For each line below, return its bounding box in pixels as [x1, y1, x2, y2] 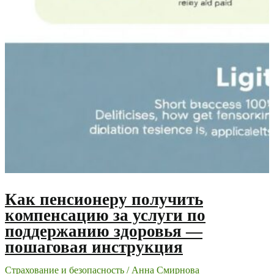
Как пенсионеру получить [5, 190, 203, 209]
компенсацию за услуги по [5, 206, 206, 225]
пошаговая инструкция [5, 238, 183, 257]
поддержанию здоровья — [5, 222, 202, 241]
